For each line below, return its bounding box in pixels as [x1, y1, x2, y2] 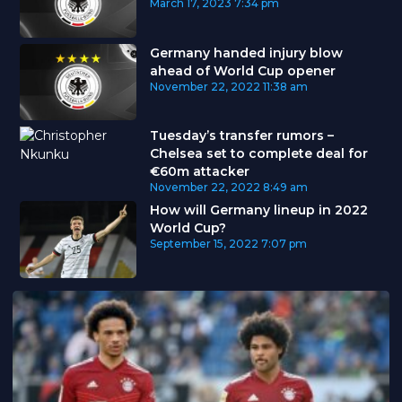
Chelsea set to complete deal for [149, 145, 368, 162]
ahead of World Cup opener [149, 62, 336, 79]
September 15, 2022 [149, 237, 258, 251]
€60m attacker [149, 163, 249, 180]
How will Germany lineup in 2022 [149, 202, 368, 219]
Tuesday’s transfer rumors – [149, 127, 334, 144]
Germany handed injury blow [149, 44, 343, 61]
